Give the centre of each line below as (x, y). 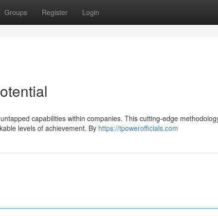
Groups (16, 12)
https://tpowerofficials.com (138, 128)
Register (55, 12)
